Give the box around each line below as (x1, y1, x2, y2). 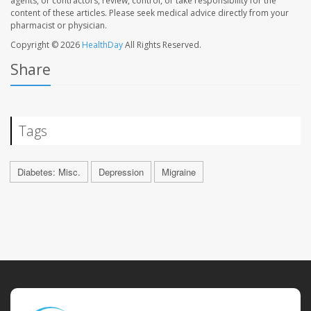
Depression (99, 165, 144, 178)
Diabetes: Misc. (17, 165, 81, 178)
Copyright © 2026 (10, 38, 82, 51)
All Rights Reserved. (123, 38, 201, 51)
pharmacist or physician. (10, 19, 107, 31)
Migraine (162, 165, 196, 178)
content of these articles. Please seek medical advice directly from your (10, 6, 289, 19)
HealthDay (82, 38, 123, 51)
